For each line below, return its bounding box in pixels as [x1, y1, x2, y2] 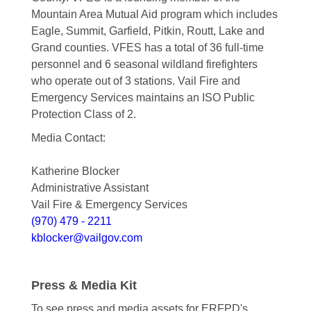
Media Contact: [31, 132, 106, 144]
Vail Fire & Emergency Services [31, 199, 187, 211]
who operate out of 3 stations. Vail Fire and [31, 75, 240, 87]
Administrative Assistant [31, 182, 149, 194]
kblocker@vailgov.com [31, 232, 142, 244]
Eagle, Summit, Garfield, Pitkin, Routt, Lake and [31, 25, 264, 37]
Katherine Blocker [31, 165, 119, 178]
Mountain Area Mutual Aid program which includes [31, 8, 278, 21]
